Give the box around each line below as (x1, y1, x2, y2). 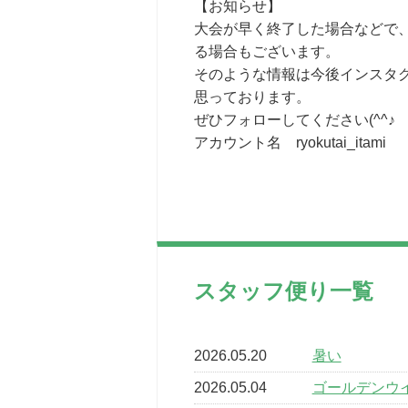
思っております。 (194, 89, 311, 105)
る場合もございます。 (194, 44, 340, 59)
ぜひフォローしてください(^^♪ (194, 112, 395, 127)
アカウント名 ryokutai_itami (194, 135, 386, 150)
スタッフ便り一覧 (194, 279, 373, 303)
